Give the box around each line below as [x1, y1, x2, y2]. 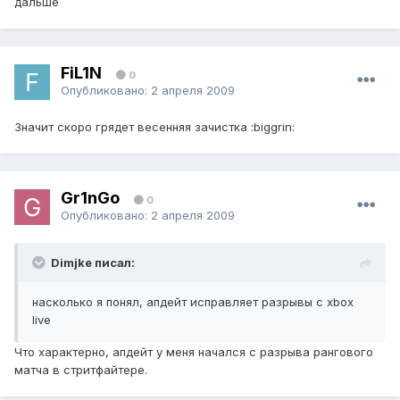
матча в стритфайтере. [14, 362, 147, 378]
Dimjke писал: [51, 255, 135, 271]
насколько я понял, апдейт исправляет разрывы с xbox [32, 295, 354, 310]
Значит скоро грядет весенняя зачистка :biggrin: [14, 120, 295, 135]
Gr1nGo [61, 187, 120, 207]
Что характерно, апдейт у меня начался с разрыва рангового [14, 345, 373, 360]
